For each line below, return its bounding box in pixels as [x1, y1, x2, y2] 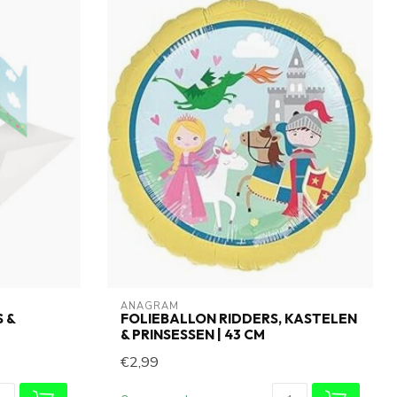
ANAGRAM [121, 300, 179, 314]
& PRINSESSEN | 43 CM [121, 326, 265, 344]
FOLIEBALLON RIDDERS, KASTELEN [121, 310, 357, 328]
